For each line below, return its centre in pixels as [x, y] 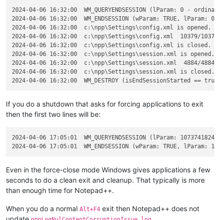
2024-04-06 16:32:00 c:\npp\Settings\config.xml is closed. [112, 45]
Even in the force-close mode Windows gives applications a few [108, 170]
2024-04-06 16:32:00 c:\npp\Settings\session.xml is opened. [113, 54]
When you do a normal [43, 209]
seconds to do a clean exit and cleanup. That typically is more [105, 180]
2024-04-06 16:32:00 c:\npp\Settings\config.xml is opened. [112, 27]
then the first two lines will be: [53, 114]
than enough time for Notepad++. [60, 191]
